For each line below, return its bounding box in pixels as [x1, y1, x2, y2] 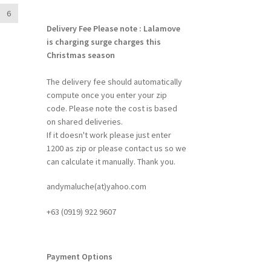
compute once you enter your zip [46, 89, 167, 100]
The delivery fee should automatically [46, 76, 182, 87]
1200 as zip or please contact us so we [46, 142, 186, 154]
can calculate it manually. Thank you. [46, 155, 175, 167]
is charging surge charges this [46, 36, 161, 47]
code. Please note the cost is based [46, 102, 177, 114]
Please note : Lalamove [93, 22, 180, 34]
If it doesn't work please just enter [46, 129, 171, 140]
